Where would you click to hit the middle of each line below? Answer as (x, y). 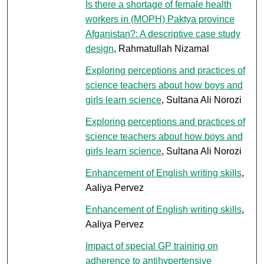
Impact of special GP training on (151, 246)
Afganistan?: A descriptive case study (163, 34)
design (99, 48)
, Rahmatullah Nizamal (161, 48)
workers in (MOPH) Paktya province (160, 19)
